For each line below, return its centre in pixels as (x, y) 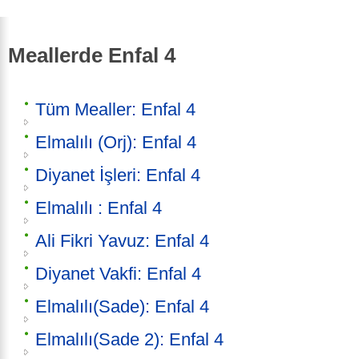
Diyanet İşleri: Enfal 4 (118, 175)
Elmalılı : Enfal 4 (99, 208)
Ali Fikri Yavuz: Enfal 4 (122, 241)
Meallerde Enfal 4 (92, 55)
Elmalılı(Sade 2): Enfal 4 (129, 340)
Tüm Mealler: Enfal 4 (115, 110)
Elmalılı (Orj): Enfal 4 (116, 143)
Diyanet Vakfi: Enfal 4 (118, 274)
